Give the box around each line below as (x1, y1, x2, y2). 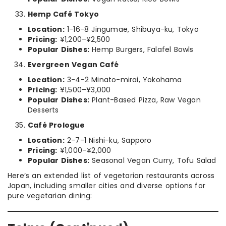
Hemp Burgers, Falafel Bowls (89, 44, 194, 54)
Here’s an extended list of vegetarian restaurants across (8, 171, 215, 181)
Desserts (28, 105, 59, 115)
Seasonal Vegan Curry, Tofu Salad (89, 155, 216, 165)
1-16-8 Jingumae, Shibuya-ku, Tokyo (64, 24, 199, 34)
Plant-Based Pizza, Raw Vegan (89, 95, 201, 105)
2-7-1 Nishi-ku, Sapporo (64, 135, 152, 145)
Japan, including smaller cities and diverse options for (8, 181, 206, 191)
